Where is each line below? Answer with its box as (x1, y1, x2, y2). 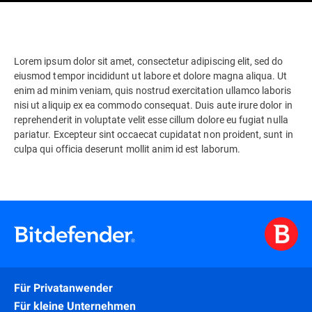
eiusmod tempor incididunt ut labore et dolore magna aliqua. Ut (14, 69, 288, 82)
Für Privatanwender (14, 281, 113, 295)
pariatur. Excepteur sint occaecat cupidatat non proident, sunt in (14, 127, 293, 141)
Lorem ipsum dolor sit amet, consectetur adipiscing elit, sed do (14, 54, 283, 68)
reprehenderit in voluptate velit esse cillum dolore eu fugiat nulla (14, 113, 288, 126)
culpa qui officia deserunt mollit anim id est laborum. (14, 142, 241, 155)
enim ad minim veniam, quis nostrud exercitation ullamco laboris (14, 84, 292, 97)
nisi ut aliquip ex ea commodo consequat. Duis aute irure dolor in (14, 98, 292, 111)
